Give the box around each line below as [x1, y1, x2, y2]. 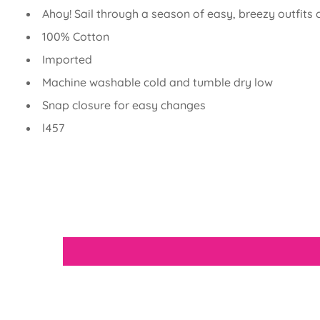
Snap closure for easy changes [42, 98, 206, 112]
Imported [42, 52, 92, 66]
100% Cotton [42, 29, 109, 44]
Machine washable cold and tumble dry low [42, 75, 273, 89]
